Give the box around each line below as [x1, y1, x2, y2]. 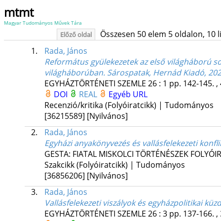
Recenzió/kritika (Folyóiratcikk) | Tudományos [44, 100, 214, 111]
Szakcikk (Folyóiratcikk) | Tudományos [44, 159, 185, 171]
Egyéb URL [108, 89, 147, 100]
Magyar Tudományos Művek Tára [4, 19, 82, 26]
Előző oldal [60, 30, 92, 39]
